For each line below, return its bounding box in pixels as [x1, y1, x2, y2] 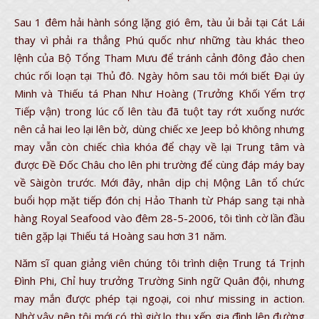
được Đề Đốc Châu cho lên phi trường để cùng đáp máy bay [14, 157, 305, 172]
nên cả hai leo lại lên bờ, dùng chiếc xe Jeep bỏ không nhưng [14, 122, 305, 136]
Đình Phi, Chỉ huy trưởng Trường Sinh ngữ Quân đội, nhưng [14, 273, 305, 288]
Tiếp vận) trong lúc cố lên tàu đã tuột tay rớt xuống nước [14, 104, 305, 118]
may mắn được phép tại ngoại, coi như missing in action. [14, 291, 305, 305]
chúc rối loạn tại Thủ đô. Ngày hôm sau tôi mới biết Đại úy [14, 68, 305, 83]
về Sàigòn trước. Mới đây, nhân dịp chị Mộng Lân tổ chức [14, 175, 305, 189]
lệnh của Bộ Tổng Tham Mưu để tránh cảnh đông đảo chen [14, 51, 305, 65]
